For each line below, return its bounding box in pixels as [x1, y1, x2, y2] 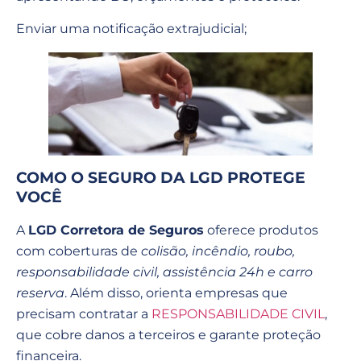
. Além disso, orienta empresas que [64, 285, 288, 301]
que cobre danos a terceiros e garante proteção [16, 327, 321, 343]
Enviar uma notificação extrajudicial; [16, 20, 247, 36]
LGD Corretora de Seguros [28, 222, 204, 239]
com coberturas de [16, 243, 141, 259]
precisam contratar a [16, 306, 151, 322]
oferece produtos [204, 222, 318, 239]
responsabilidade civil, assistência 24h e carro [16, 264, 313, 280]
